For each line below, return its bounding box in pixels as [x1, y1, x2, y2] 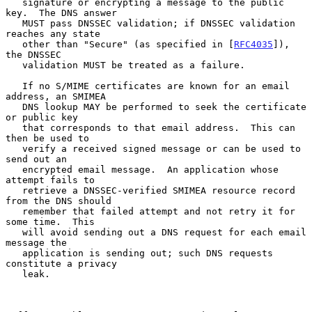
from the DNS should [6, 195, 111, 206]
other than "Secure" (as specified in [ [22, 38, 234, 49]
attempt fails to [6, 174, 95, 185]
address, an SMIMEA [6, 91, 106, 102]
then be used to [6, 132, 89, 143]
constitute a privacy [6, 258, 117, 269]
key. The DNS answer [6, 7, 117, 18]
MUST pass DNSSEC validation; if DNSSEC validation [6, 17, 22, 29]
